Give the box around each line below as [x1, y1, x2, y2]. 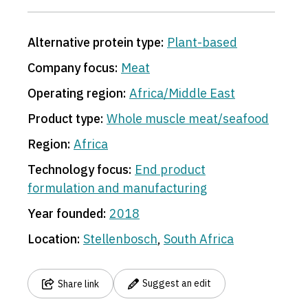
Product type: [27, 111, 104, 127]
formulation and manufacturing [27, 180, 207, 197]
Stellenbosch [83, 231, 157, 247]
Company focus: [27, 60, 118, 76]
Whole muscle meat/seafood [107, 111, 269, 127]
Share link [58, 277, 99, 290]
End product [135, 162, 206, 178]
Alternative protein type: [27, 34, 164, 51]
